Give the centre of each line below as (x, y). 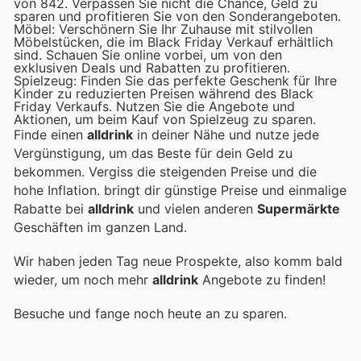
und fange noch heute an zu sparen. (178, 314)
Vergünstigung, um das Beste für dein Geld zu (153, 153)
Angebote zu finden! (262, 280)
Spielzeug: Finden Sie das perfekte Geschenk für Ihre (175, 80)
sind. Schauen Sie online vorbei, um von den (148, 54)
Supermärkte (299, 208)
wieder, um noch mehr (83, 280)
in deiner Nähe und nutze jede (226, 134)
